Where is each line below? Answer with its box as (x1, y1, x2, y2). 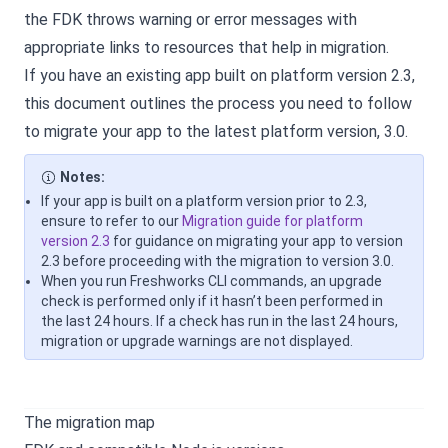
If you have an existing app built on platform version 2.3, (24, 66, 415, 85)
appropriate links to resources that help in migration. (24, 38, 389, 57)
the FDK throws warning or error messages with (24, 10, 357, 29)
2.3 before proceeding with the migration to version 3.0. (41, 253, 394, 269)
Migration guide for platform (182, 213, 363, 229)
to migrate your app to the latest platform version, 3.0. (24, 122, 408, 141)
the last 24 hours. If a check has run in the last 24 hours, (41, 313, 398, 329)
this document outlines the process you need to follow (24, 94, 412, 113)
